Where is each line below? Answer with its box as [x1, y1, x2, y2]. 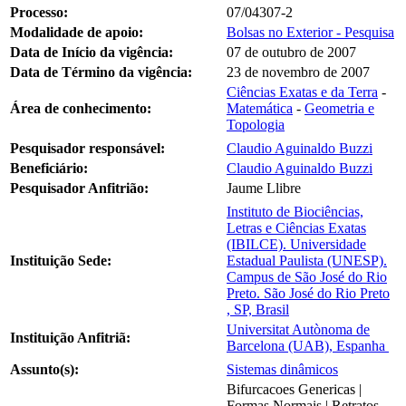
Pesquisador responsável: [10, 140, 165, 156]
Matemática [227, 100, 293, 116]
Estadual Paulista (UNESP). [227, 252, 387, 268]
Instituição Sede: [10, 252, 111, 268]
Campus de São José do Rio [227, 268, 387, 285]
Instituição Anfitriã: [10, 329, 130, 345]
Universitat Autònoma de [227, 321, 370, 337]
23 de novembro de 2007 [227, 63, 370, 80]
